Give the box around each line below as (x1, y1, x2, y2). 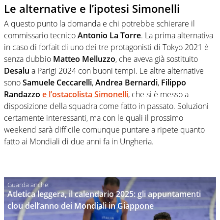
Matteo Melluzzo (53, 53, 115, 64)
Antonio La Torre (78, 29, 141, 41)
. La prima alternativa (141, 29, 213, 41)
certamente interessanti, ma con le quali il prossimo (4, 112, 183, 123)
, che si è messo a (128, 88, 189, 100)
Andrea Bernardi (95, 77, 158, 88)
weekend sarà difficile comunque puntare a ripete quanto (4, 124, 205, 135)
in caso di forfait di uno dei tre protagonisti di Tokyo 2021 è (4, 41, 209, 53)
